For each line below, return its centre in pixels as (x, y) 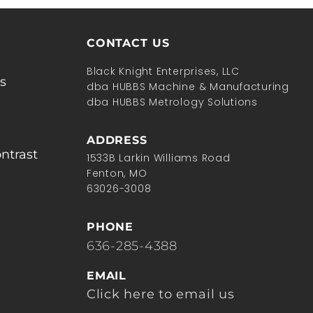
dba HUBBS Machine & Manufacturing (188, 87)
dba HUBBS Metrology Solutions (172, 102)
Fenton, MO (117, 173)
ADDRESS (117, 140)
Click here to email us (160, 294)
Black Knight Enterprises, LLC (163, 72)
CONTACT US (128, 43)
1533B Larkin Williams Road (158, 158)
